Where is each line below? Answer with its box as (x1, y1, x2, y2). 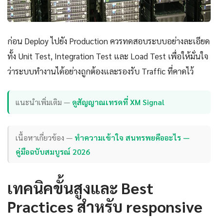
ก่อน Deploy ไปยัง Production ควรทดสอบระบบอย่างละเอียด (7, 35, 210, 46)
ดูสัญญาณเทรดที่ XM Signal (72, 97, 165, 108)
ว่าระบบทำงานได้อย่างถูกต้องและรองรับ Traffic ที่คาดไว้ (7, 65, 194, 76)
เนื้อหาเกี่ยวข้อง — (16, 132, 75, 143)
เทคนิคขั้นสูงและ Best (7, 178, 153, 198)
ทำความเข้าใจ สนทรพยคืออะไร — (74, 132, 190, 143)
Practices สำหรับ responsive (7, 196, 202, 217)
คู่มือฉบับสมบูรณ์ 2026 (16, 146, 91, 157)
